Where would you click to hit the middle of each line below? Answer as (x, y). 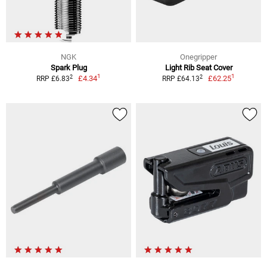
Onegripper (198, 57)
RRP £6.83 (53, 79)
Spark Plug (69, 68)
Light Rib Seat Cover (198, 68)
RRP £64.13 (181, 79)
